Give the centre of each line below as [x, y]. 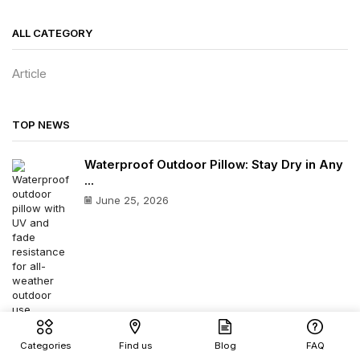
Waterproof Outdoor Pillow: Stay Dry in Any [214, 164]
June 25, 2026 [132, 200]
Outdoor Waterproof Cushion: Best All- [201, 337]
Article [29, 74]
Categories [45, 346]
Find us [135, 346]
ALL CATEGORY [52, 33]
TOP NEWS [41, 125]
